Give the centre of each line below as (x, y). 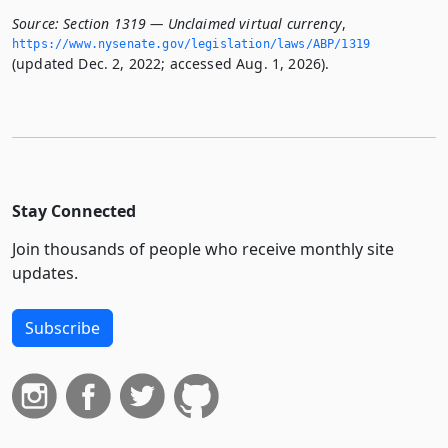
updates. (45, 272)
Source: (36, 23)
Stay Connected (74, 210)
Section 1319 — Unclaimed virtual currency (202, 23)
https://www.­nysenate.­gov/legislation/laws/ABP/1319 (191, 43)
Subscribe (62, 327)
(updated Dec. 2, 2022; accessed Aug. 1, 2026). (171, 63)
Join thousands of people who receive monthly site (203, 248)
